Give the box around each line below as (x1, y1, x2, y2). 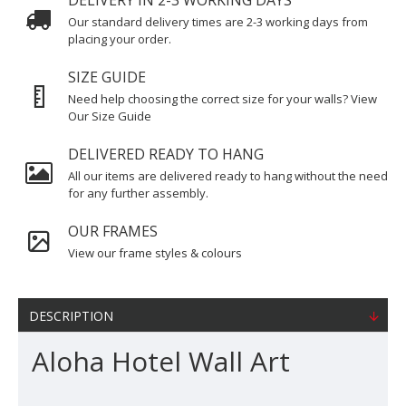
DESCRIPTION (29, 307, 113, 324)
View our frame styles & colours (68, 245, 242, 261)
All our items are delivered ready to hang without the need (68, 168, 388, 184)
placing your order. (68, 31, 171, 47)
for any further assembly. (68, 185, 208, 201)
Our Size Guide (68, 108, 151, 124)
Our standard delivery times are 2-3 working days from (68, 14, 368, 30)
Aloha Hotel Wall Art (32, 343, 290, 380)
